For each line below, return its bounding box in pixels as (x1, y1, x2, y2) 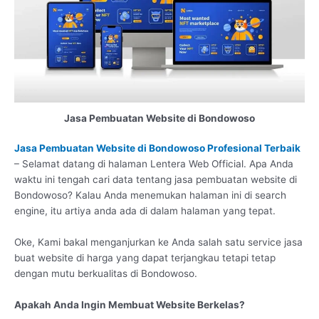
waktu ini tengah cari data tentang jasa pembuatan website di (14, 174, 297, 186)
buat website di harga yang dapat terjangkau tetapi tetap (14, 252, 276, 264)
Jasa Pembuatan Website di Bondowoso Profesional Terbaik (14, 142, 300, 155)
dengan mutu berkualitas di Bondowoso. (14, 268, 197, 280)
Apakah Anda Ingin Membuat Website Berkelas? (14, 299, 245, 310)
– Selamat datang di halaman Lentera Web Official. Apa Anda (14, 158, 293, 170)
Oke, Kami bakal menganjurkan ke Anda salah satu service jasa (14, 236, 303, 249)
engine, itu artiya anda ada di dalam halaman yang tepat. (14, 205, 276, 217)
